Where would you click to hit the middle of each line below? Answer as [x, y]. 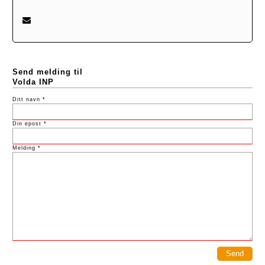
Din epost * [30, 123]
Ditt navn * [29, 99]
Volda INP [33, 82]
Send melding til [48, 72]
